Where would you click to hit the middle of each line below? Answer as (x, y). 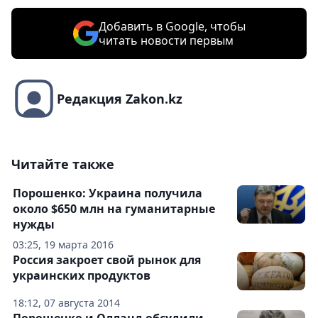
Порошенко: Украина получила (108, 193)
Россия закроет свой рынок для (107, 260)
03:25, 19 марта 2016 (63, 245)
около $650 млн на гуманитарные (114, 209)
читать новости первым (166, 41)
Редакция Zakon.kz (120, 99)
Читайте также (63, 164)
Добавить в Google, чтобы (172, 27)
